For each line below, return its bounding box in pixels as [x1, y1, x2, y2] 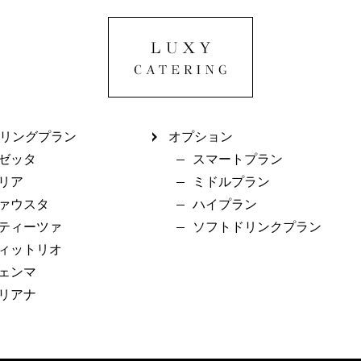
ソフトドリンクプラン [192, 220, 322, 234]
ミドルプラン [192, 175, 270, 189]
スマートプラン [192, 152, 283, 166]
